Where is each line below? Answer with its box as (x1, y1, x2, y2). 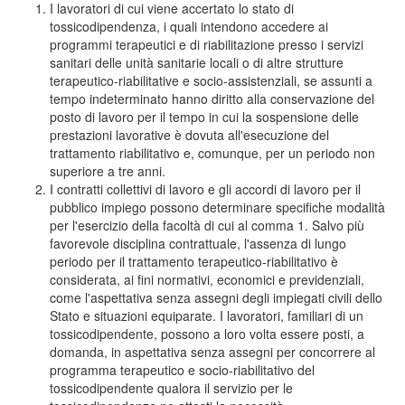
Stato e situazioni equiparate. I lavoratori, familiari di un (50, 306, 363, 325)
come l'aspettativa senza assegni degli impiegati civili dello (50, 287, 382, 306)
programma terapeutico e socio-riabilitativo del (50, 360, 315, 379)
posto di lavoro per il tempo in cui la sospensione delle (50, 107, 359, 126)
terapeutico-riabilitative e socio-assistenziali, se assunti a (50, 71, 372, 89)
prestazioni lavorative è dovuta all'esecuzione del (50, 125, 329, 144)
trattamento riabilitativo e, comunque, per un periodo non (50, 143, 375, 162)
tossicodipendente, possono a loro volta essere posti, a (50, 324, 364, 343)
